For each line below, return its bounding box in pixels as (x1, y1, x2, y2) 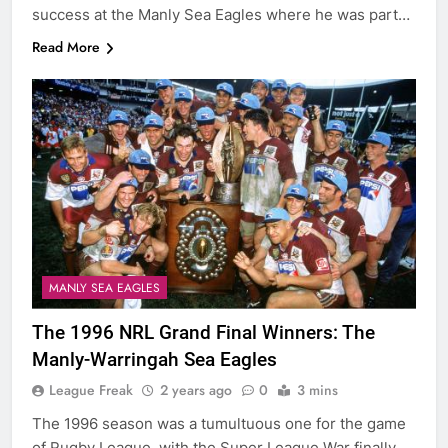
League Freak (49, 380, 133, 401)
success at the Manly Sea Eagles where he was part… (32, 4, 410, 24)
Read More (32, 36, 100, 57)
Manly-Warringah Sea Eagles (32, 348, 277, 372)
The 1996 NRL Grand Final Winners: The (32, 321, 375, 345)
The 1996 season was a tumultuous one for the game (32, 414, 406, 434)
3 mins (297, 380, 338, 401)
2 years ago (160, 380, 232, 401)
